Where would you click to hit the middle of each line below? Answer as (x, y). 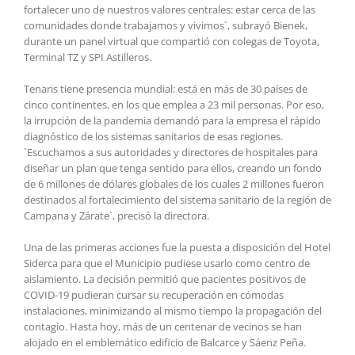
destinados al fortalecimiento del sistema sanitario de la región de (177, 199)
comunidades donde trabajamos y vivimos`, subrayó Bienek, (166, 25)
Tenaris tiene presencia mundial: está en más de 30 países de (166, 88)
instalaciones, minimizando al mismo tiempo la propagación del (173, 310)
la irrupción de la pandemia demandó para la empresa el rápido (172, 120)
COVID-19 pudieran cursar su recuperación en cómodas (154, 294)
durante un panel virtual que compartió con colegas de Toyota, (172, 41)
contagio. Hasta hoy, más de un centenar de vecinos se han (163, 326)
